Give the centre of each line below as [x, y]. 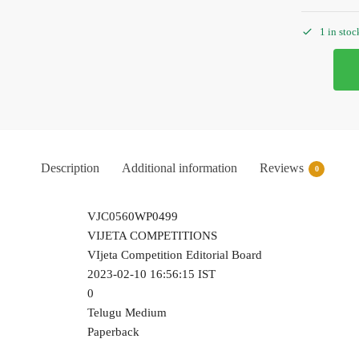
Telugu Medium [127, 312]
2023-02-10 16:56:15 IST [151, 274]
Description [70, 167]
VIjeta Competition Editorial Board [174, 254]
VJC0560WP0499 [132, 216]
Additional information [179, 167]
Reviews [282, 167]
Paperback [113, 331]
